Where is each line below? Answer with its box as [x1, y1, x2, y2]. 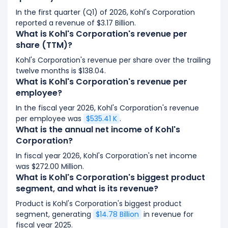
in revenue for [141, 209, 193, 219]
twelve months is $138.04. [16, 66, 106, 76]
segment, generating [16, 209, 93, 219]
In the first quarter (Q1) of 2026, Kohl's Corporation [16, 7, 195, 17]
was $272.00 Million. [16, 161, 84, 172]
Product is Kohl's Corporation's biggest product [16, 198, 182, 209]
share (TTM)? [16, 39, 72, 51]
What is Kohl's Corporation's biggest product [16, 172, 205, 183]
